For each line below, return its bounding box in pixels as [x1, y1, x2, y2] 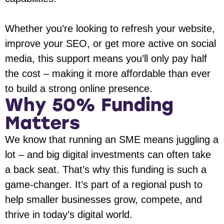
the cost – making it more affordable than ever [5, 68, 210, 79]
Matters [5, 112, 80, 134]
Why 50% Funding [5, 94, 173, 116]
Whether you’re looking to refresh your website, [5, 23, 215, 34]
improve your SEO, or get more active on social [5, 38, 216, 49]
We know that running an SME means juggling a [5, 134, 218, 145]
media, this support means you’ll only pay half [5, 53, 207, 64]
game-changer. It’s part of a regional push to [5, 179, 202, 190]
